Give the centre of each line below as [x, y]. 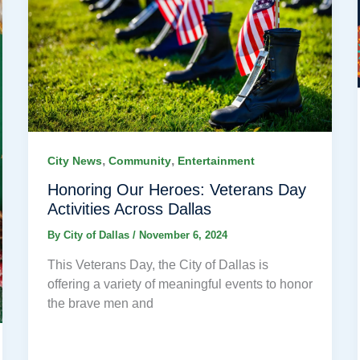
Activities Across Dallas [129, 209]
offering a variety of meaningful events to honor [180, 284]
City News [74, 160]
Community [139, 160]
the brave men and [100, 303]
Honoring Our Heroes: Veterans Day [176, 190]
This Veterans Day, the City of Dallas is [157, 264]
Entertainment [216, 160]
